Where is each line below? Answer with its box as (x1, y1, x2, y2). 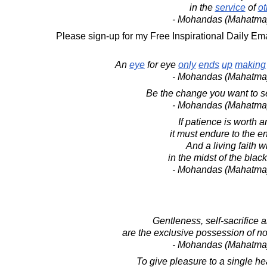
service (215, 2, 246, 13)
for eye (145, 60, 178, 70)
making (235, 60, 266, 70)
